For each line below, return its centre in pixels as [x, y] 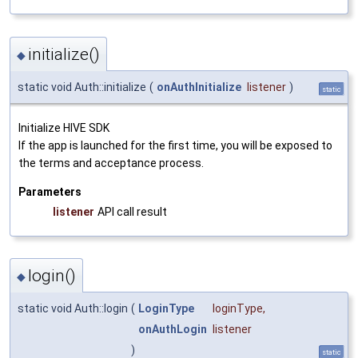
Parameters [50, 191]
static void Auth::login [73, 309]
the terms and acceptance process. [111, 163]
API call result [132, 211]
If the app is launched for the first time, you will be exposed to [175, 145]
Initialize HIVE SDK [64, 127]
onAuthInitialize [199, 87]
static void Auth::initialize [82, 87]
